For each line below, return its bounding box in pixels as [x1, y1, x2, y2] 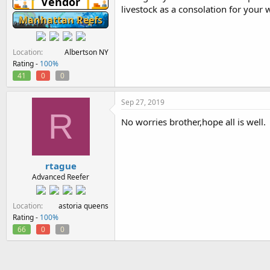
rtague [45, 160, 77, 172]
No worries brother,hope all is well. [121, 115, 266, 128]
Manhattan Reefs [19, 13, 102, 27]
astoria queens [58, 201, 108, 211]
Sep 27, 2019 [121, 96, 165, 107]
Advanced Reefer [32, 172, 89, 182]
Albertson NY [64, 46, 108, 57]
